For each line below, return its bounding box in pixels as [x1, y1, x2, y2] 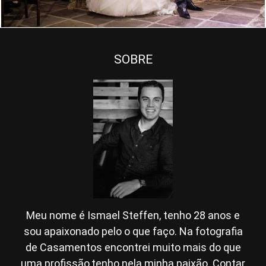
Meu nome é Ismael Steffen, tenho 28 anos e [26, 209, 240, 222]
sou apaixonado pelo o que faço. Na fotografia [23, 225, 243, 238]
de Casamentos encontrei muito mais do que [25, 241, 241, 254]
